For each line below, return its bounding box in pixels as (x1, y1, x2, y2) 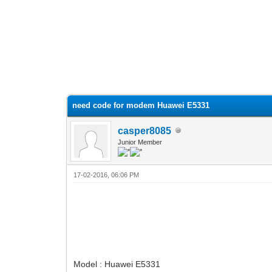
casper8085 (118, 125, 172, 136)
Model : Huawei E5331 (73, 259, 161, 269)
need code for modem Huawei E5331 (72, 100, 210, 110)
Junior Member (118, 138, 163, 146)
